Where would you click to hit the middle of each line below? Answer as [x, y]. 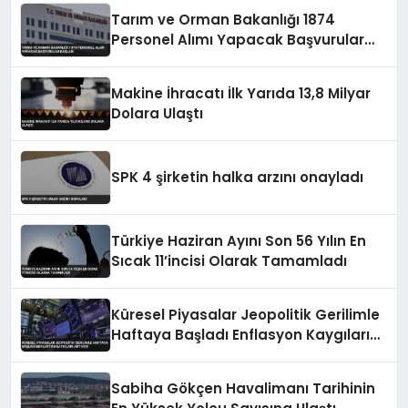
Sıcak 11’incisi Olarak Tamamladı [229, 260]
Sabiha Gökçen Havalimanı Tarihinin [244, 388]
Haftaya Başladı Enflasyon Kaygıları [241, 334]
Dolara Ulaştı [158, 113]
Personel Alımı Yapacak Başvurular [238, 39]
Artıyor [136, 354]
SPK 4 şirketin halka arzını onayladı [238, 177]
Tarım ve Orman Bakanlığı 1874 [224, 19]
